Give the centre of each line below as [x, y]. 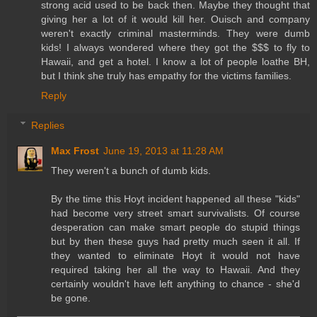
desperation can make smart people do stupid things [175, 227]
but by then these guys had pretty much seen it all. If [175, 241]
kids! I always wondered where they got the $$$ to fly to [175, 48]
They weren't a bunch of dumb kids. [131, 170]
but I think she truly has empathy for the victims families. [166, 76]
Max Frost [75, 150]
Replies [48, 125]
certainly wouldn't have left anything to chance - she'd [175, 283]
